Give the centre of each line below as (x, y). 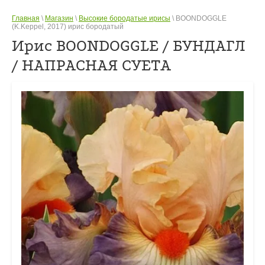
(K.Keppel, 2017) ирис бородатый (68, 27)
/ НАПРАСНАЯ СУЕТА (91, 66)
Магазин (59, 19)
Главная (26, 19)
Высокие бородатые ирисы (125, 19)
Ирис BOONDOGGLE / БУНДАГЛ (129, 46)
